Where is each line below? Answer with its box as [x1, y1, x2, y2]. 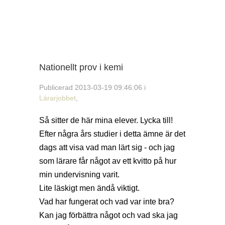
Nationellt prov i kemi [39, 62, 123, 73]
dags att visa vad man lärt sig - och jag [39, 143, 175, 152]
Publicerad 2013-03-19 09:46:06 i [39, 83, 146, 91]
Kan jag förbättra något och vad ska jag [39, 211, 178, 220]
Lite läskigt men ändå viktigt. [39, 184, 140, 193]
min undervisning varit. [39, 170, 120, 179]
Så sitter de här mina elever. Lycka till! [39, 116, 173, 125]
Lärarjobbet [39, 93, 76, 102]
